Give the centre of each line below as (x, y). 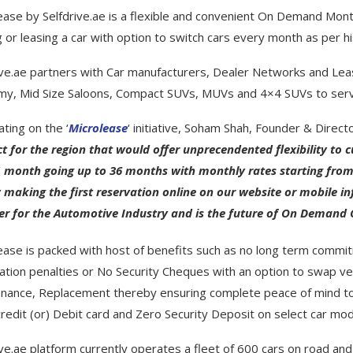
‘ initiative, (156, 127)
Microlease (98, 127)
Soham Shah (216, 127)
